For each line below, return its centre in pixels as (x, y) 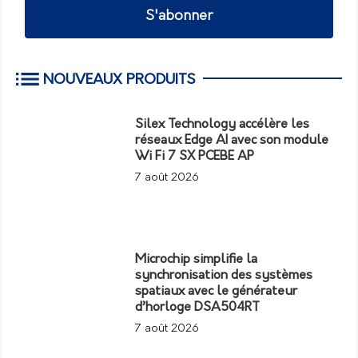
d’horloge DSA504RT (198, 307)
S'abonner (179, 16)
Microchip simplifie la (197, 259)
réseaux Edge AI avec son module (232, 140)
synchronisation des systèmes (224, 275)
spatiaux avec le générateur (217, 291)
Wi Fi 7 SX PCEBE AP (195, 156)
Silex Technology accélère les (223, 124)
